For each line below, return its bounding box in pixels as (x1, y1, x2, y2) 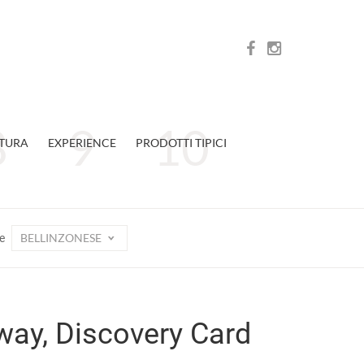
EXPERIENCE (47, 136, 116, 149)
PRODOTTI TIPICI (135, 136, 227, 149)
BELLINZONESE (20, 231, 104, 245)
